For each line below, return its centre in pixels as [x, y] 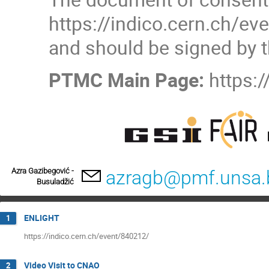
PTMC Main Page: [129, 79]
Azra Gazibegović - [43, 171]
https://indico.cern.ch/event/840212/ [86, 236]
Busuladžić [55, 182]
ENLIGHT [42, 217]
